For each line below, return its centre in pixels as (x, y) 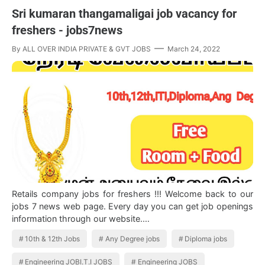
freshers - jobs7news (67, 30)
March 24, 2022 (194, 49)
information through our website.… (81, 218)
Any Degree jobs (132, 238)
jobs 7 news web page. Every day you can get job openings (132, 206)
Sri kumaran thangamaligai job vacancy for (124, 13)
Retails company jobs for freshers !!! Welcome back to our (132, 193)
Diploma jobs (206, 238)
